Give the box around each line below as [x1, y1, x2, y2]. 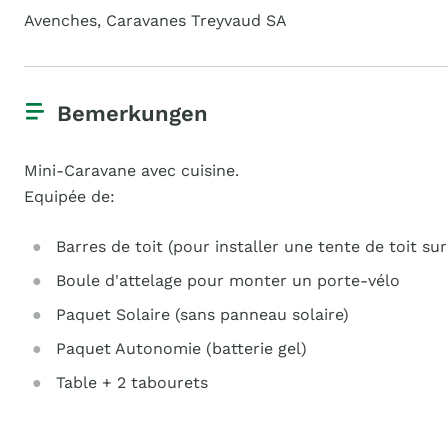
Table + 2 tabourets [56, 373, 208, 392]
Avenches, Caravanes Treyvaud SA [24, 11, 287, 30]
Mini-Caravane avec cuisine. [24, 161, 239, 180]
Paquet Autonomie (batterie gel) [56, 339, 307, 358]
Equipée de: [24, 187, 115, 206]
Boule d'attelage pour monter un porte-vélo [56, 271, 400, 290]
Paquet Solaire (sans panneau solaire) [56, 305, 349, 324]
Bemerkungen [57, 101, 208, 126]
